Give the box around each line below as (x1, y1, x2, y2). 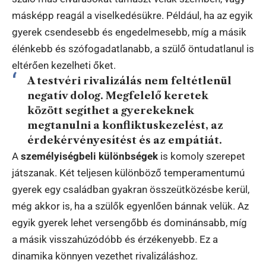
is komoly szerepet (158, 150, 245, 162)
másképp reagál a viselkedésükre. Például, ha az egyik (12, 9, 253, 21)
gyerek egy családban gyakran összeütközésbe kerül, (12, 183, 249, 195)
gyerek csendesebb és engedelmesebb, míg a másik (12, 26, 246, 38)
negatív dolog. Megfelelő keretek (27, 89, 208, 102)
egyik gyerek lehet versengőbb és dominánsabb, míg (12, 216, 247, 229)
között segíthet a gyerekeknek (27, 104, 194, 116)
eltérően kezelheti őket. (12, 59, 116, 71)
